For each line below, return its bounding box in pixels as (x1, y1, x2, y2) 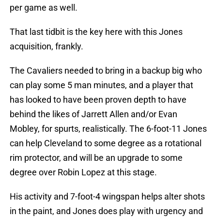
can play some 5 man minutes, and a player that (10, 80, 193, 91)
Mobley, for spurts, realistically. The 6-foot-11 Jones (10, 124, 207, 134)
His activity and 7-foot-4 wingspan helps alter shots (10, 191, 205, 202)
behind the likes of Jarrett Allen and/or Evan (10, 109, 177, 120)
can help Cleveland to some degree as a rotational (10, 138, 201, 149)
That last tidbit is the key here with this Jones (10, 27, 183, 37)
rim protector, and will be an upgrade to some (10, 153, 183, 163)
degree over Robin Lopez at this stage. (10, 167, 157, 178)
